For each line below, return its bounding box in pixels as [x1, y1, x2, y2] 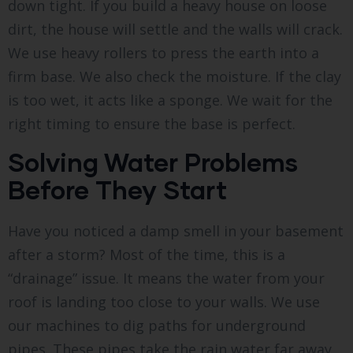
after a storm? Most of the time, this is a [8, 244, 285, 264]
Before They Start [8, 173, 227, 205]
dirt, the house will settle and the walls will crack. [8, 19, 343, 39]
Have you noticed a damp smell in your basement [8, 221, 344, 240]
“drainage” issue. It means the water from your [8, 268, 325, 288]
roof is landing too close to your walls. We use [8, 292, 320, 311]
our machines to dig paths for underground [8, 315, 306, 335]
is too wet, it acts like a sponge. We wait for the [8, 90, 333, 110]
